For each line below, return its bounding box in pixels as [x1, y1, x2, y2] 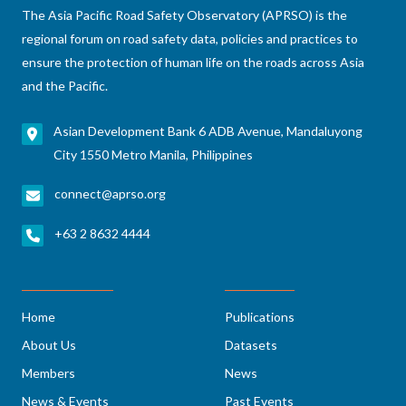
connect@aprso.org [54, 185, 166, 201]
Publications [225, 308, 295, 324]
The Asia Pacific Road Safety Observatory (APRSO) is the [22, 6, 347, 23]
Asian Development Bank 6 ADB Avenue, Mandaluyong [53, 122, 363, 139]
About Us [22, 336, 76, 353]
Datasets [225, 336, 277, 353]
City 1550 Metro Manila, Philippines [53, 146, 254, 162]
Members [22, 364, 75, 381]
